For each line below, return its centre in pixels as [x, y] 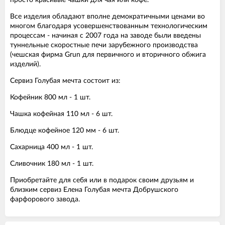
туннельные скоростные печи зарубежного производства [104, 45]
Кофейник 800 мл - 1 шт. [50, 97]
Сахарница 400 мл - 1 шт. [51, 147]
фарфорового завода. [45, 199]
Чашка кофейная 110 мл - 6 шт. [61, 114]
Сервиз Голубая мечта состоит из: [65, 81]
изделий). [25, 64]
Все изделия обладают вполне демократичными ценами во [107, 16]
